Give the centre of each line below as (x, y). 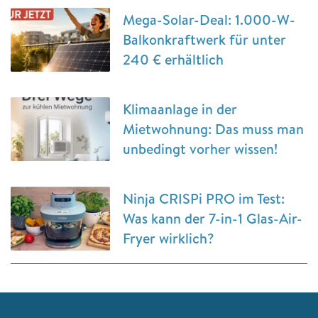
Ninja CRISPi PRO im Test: (204, 199)
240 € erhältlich (173, 60)
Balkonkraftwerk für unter (204, 40)
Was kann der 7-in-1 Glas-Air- (213, 219)
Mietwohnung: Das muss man (213, 129)
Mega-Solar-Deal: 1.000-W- (209, 20)
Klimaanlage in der (180, 109)
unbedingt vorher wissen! (200, 149)
